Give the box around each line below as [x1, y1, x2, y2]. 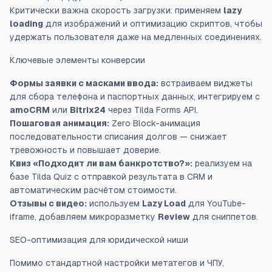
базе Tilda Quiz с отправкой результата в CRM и [10, 172, 212, 182]
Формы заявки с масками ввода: [10, 78, 158, 88]
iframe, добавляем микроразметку [10, 212, 158, 222]
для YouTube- [186, 199, 246, 208]
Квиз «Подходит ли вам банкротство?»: [10, 158, 192, 168]
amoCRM [10, 105, 50, 115]
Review [158, 212, 190, 222]
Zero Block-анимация [109, 118, 200, 128]
